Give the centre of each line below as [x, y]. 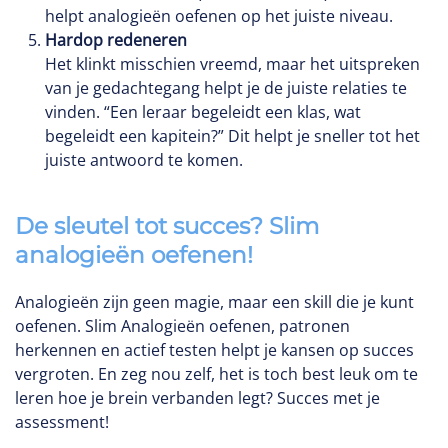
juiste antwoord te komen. [144, 160]
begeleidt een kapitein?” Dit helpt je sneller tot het [232, 136]
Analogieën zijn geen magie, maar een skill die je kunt [214, 302]
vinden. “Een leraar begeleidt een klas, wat [203, 112]
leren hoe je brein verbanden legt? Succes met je [197, 398]
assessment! [62, 422]
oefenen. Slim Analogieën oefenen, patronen [182, 326]
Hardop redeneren [116, 40]
